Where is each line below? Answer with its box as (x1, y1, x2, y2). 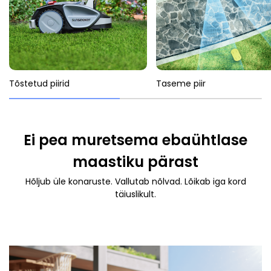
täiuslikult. (115, 188, 156, 200)
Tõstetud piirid (9, 77, 70, 90)
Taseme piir (156, 77, 206, 90)
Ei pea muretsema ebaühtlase (24, 129, 247, 150)
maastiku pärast (73, 151, 198, 172)
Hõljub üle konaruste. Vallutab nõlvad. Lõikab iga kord (25, 175, 246, 188)
